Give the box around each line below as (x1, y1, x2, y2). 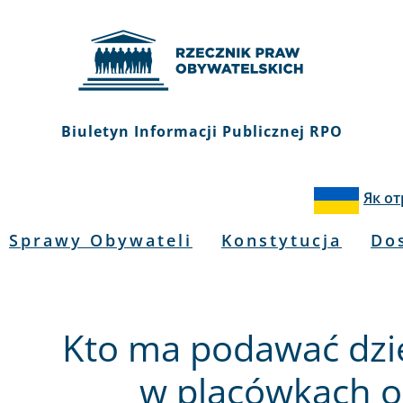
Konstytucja (221, 229, 342, 251)
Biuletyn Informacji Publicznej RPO (60, 121, 343, 141)
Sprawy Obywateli (9, 229, 193, 251)
